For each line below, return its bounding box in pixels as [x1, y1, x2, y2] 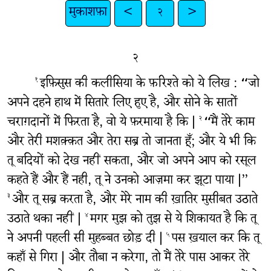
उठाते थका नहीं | [7, 207, 85, 233]
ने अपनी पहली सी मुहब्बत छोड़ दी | [7, 227, 166, 252]
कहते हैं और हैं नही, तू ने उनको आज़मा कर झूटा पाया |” [7, 169, 249, 194]
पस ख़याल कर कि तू [171, 227, 260, 252]
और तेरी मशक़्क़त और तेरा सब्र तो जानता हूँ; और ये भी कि [7, 130, 256, 155]
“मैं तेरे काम [203, 111, 255, 136]
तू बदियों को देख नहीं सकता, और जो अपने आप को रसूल [7, 149, 256, 175]
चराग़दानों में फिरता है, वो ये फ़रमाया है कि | [7, 111, 199, 136]
